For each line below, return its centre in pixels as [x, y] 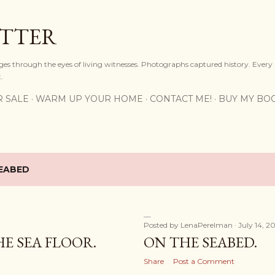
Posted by [162, 225]
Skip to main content [137, 15]
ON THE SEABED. [200, 242]
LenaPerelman [207, 225]
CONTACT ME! [181, 99]
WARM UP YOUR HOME [89, 99]
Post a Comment [204, 261]
